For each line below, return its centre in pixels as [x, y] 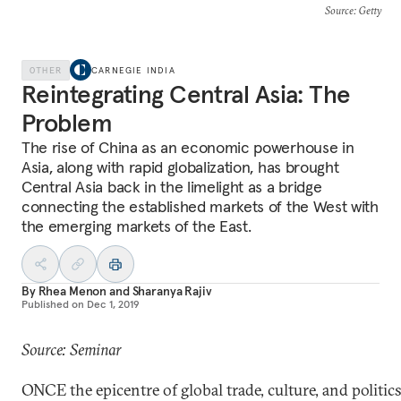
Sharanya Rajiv [172, 291]
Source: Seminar [72, 350]
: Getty [367, 10]
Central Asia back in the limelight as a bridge [172, 187]
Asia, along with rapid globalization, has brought [180, 167]
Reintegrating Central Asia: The [186, 94]
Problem [67, 123]
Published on [53, 304]
